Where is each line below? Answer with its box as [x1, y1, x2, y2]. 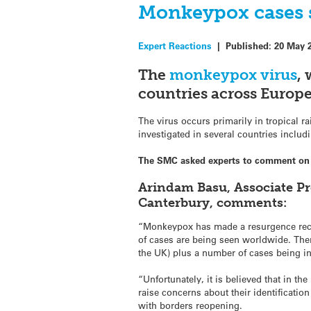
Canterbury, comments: [138, 194, 287, 210]
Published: [226, 39, 275, 51]
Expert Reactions [138, 39, 212, 51]
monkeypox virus [169, 65, 298, 83]
